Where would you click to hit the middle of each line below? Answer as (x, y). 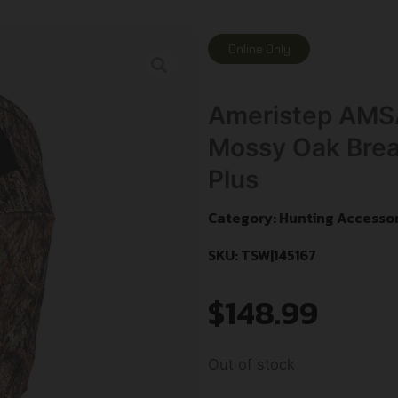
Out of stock (251, 365)
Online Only (259, 49)
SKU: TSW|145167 (262, 255)
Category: (243, 218)
